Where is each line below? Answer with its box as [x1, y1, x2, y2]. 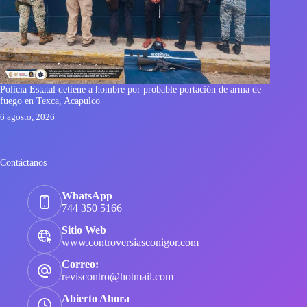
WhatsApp [62, 190, 112, 201]
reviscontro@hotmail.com [62, 271, 173, 282]
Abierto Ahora [62, 293, 130, 304]
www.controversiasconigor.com [62, 236, 199, 248]
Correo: [62, 258, 99, 270]
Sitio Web [62, 224, 106, 236]
